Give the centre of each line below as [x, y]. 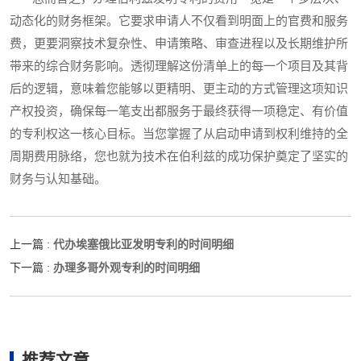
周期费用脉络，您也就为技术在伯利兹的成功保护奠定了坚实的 [179, 157]
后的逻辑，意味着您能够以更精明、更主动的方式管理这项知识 [179, 89]
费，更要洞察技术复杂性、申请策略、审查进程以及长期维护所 [179, 44]
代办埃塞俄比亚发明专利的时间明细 [143, 245]
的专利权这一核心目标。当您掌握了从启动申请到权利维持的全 [179, 134]
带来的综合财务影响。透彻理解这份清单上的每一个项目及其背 [179, 66]
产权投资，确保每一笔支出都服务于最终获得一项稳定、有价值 [179, 112]
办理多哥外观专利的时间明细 [127, 268]
